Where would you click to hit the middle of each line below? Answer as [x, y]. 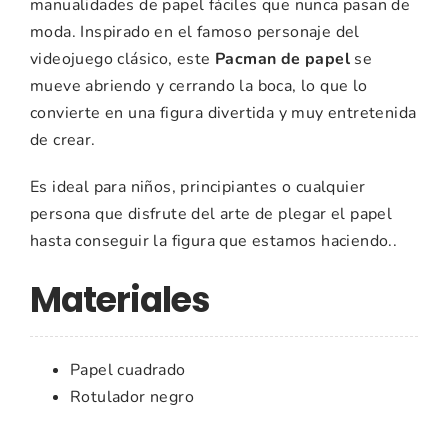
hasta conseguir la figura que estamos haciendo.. [214, 241]
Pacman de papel [282, 59]
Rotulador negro [132, 397]
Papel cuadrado [128, 370]
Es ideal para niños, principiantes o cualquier [198, 187]
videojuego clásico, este [122, 59]
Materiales [120, 300]
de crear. [63, 140]
